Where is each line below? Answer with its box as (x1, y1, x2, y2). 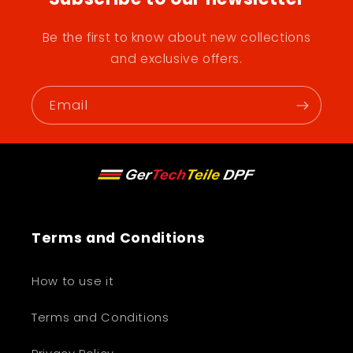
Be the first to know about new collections (42, 28, 311, 47)
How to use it (32, 273, 114, 289)
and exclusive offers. (110, 50, 243, 69)
